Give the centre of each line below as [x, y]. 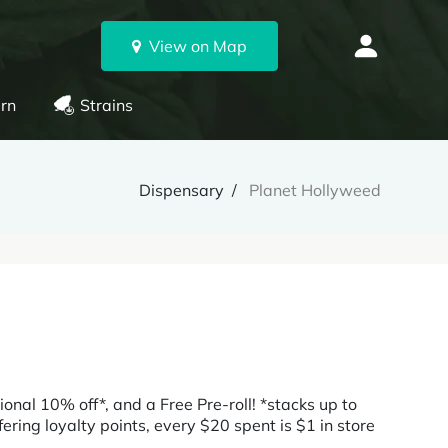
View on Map [193, 46]
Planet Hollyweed [315, 190]
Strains [106, 105]
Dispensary [181, 190]
